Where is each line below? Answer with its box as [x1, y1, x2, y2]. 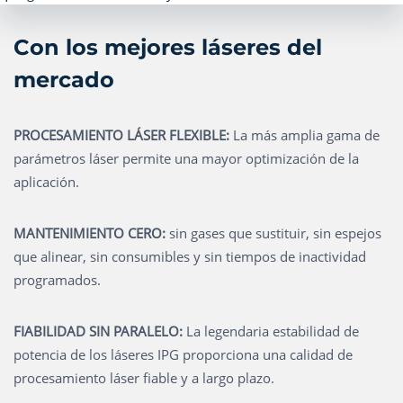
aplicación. [13, 173, 79, 191]
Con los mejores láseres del [13, 34, 322, 60]
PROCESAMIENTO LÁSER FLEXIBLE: [13, 126, 229, 144]
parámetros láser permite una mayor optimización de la [13, 149, 359, 167]
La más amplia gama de [229, 126, 380, 144]
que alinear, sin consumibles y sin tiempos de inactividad [13, 247, 366, 265]
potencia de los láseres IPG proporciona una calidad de [13, 345, 353, 363]
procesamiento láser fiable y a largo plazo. [13, 369, 274, 387]
